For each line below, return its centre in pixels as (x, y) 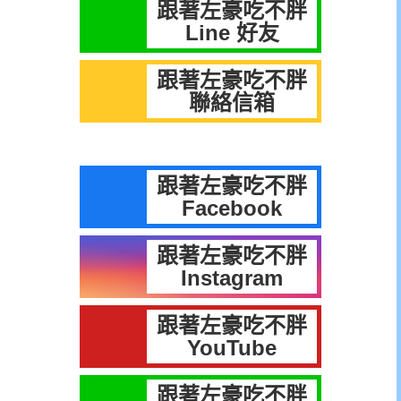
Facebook (232, 209)
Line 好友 (232, 33)
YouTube (232, 348)
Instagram (232, 278)
